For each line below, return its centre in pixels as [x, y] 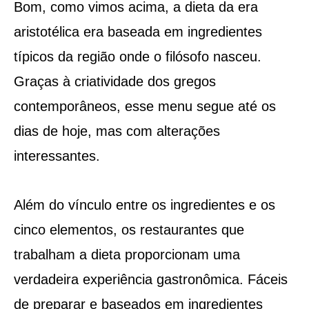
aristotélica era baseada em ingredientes [138, 31]
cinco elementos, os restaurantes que [129, 229]
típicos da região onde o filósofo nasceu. [137, 56]
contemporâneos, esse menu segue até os [144, 106]
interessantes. [57, 156]
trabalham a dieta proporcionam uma [127, 254]
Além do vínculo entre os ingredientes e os [144, 205]
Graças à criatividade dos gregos [114, 81]
